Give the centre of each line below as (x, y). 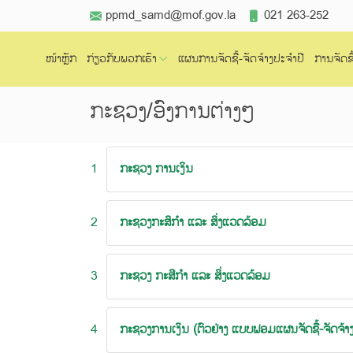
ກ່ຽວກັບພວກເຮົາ (122, 59)
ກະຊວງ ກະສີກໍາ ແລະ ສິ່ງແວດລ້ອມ (195, 276)
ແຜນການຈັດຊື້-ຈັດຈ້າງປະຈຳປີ (241, 59)
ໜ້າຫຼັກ (61, 59)
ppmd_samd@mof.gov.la (171, 15)
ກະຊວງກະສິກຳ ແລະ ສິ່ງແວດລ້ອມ (193, 223)
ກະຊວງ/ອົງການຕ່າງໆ (172, 111)
